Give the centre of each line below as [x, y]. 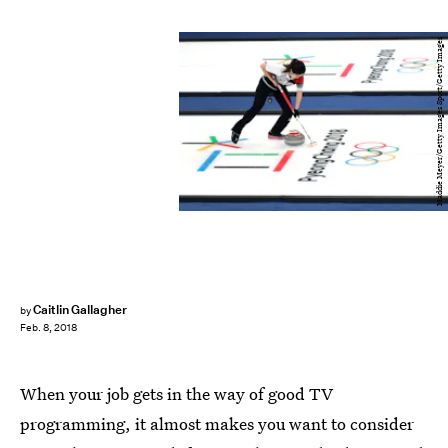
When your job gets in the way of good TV [176, 393]
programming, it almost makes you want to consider [217, 423]
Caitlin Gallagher [80, 309]
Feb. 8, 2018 [48, 328]
